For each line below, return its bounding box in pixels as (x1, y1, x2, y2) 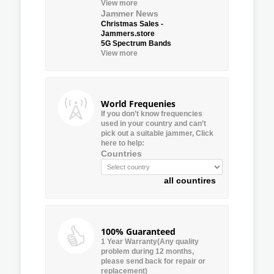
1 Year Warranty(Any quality (101, 237, 199, 246)
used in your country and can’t (101, 119, 206, 128)
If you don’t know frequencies (101, 109, 202, 118)
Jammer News (101, 8, 158, 18)
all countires (164, 175, 216, 185)
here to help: (101, 138, 144, 147)
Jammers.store (101, 29, 155, 38)
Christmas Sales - (101, 19, 163, 28)
